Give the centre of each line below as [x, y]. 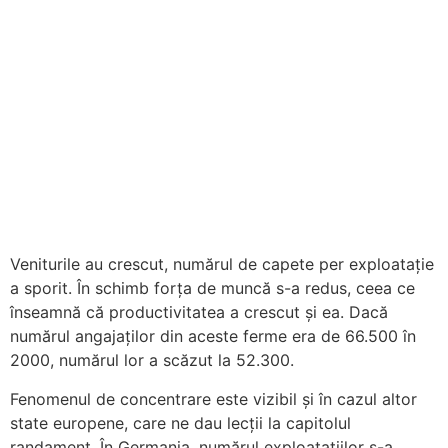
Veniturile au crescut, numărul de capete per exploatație [222, 264]
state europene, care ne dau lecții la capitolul [180, 422]
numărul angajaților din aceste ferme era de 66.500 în [213, 336]
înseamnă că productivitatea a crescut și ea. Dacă [199, 312]
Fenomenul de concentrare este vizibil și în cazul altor [213, 398]
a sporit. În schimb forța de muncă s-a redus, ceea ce [212, 288]
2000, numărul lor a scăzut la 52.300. [152, 360]
